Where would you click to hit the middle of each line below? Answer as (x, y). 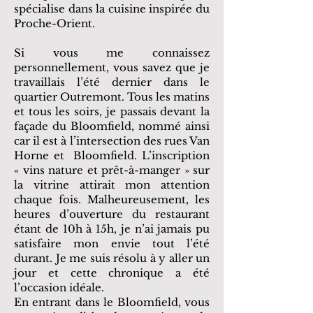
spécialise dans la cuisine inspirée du (112, 9)
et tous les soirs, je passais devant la (112, 111)
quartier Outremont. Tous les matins (112, 97)
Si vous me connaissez (112, 53)
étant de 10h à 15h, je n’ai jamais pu (112, 229)
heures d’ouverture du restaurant (112, 214)
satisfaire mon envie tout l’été (112, 243)
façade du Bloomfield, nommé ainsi (112, 126)
